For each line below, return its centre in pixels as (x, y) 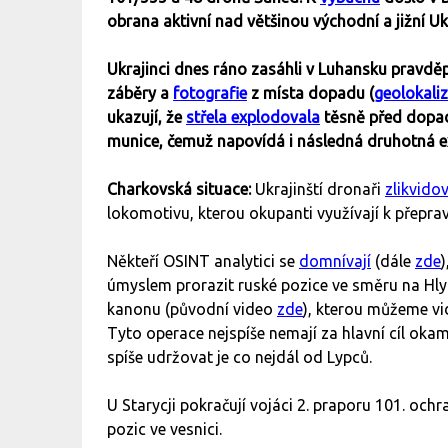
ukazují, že (146, 117)
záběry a (140, 93)
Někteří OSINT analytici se (203, 261)
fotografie (210, 93)
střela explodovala (253, 117)
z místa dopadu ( (310, 93)
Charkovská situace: (181, 189)
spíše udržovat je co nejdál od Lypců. (241, 357)
